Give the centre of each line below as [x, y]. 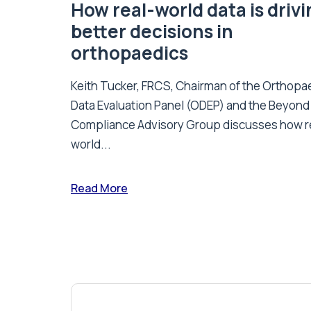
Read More [99, 188]
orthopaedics [129, 52]
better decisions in [152, 31]
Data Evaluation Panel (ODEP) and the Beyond [190, 105]
